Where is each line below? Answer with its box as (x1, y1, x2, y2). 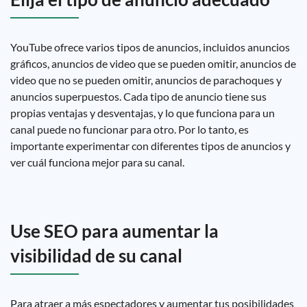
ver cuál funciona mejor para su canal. (10, 156, 184, 169)
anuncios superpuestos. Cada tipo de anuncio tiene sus (10, 90, 267, 103)
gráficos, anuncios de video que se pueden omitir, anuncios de (10, 57, 296, 70)
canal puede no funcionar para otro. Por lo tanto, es (10, 123, 249, 136)
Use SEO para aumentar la (10, 220, 219, 242)
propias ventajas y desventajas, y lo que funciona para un (10, 106, 275, 119)
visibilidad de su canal (10, 245, 182, 267)
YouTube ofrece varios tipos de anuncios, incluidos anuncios (10, 40, 290, 53)
